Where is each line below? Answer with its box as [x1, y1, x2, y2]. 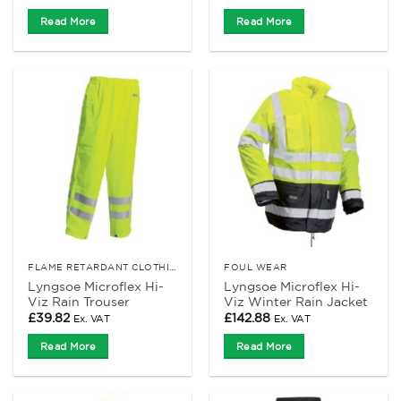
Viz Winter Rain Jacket [224, 294, 369, 309]
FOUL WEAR [224, 260, 287, 272]
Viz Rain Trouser [28, 294, 131, 309]
